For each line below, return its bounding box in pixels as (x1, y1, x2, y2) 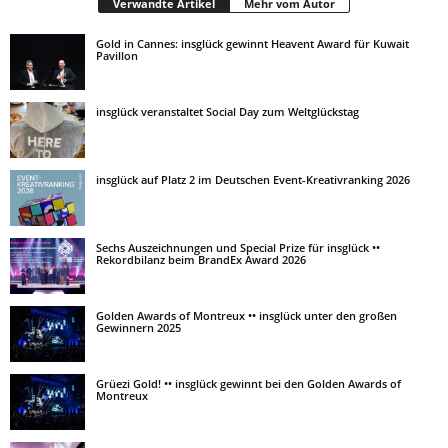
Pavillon (96, 48, 138, 63)
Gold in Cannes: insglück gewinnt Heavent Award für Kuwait (96, 36, 409, 51)
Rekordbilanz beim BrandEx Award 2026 (96, 252, 306, 267)
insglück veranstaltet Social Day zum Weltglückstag (96, 104, 359, 119)
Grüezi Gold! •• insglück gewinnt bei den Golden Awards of (96, 376, 401, 391)
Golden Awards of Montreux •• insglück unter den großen (96, 308, 397, 323)
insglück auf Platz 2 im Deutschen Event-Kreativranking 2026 (96, 172, 410, 187)
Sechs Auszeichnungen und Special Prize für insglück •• (96, 240, 380, 255)
